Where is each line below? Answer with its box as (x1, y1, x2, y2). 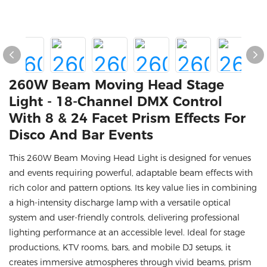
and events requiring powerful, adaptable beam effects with (9, 167, 253, 178)
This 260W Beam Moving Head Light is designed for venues (9, 153, 251, 163)
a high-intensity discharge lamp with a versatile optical (9, 197, 231, 208)
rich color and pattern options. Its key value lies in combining (9, 182, 257, 193)
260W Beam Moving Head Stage (9, 77, 224, 93)
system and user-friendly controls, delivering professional (9, 212, 240, 223)
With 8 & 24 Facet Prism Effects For (9, 110, 246, 126)
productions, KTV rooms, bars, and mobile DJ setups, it (9, 242, 231, 253)
